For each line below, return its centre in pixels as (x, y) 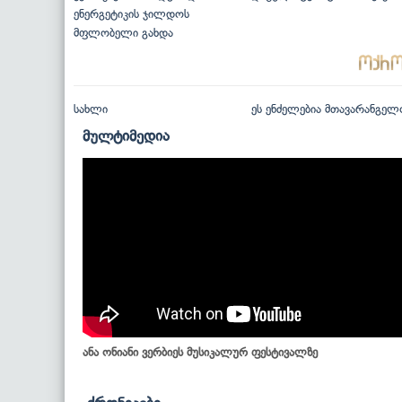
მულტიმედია (126, 135)
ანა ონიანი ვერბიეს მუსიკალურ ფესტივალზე (200, 352)
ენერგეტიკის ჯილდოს (131, 13)
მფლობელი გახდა (123, 32)
